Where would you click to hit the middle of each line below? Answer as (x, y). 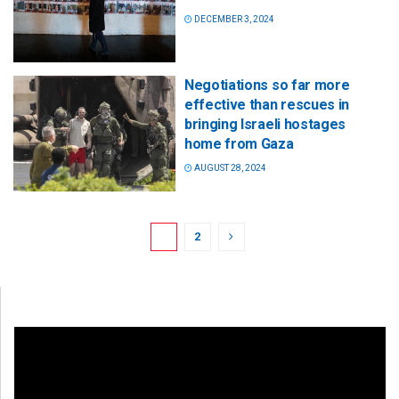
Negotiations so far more (267, 85)
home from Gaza (239, 144)
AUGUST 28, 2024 (229, 168)
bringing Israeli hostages (265, 125)
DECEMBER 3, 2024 (233, 19)
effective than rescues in (267, 105)
